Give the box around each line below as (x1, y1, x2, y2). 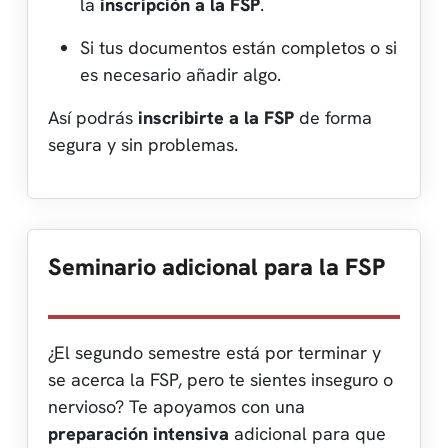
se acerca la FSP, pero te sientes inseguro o (48, 367, 393, 391)
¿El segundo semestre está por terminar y (48, 340, 381, 364)
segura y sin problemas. (48, 132, 238, 156)
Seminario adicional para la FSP (48, 251, 385, 282)
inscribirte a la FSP (138, 105, 294, 129)
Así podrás (48, 105, 138, 129)
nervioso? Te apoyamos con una (48, 394, 305, 418)
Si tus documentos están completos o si (80, 35, 397, 59)
